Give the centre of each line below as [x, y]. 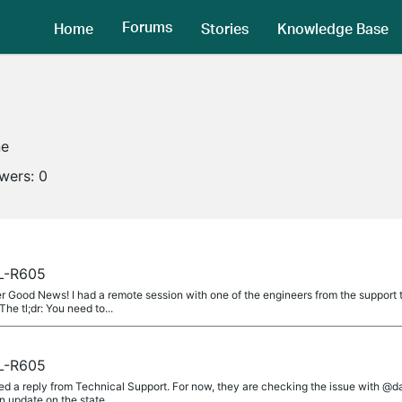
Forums [147, 27]
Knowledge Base [333, 28]
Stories [225, 28]
